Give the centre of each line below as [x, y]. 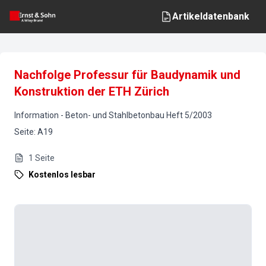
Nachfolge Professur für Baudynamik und [127, 75]
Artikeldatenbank [211, 16]
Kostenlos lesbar [62, 175]
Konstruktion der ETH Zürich [92, 91]
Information [37, 115]
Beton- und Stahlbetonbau [115, 115]
